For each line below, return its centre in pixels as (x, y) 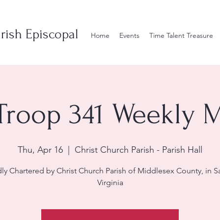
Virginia (110, 182)
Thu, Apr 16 (40, 150)
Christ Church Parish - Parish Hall (138, 150)
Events (129, 35)
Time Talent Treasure (181, 35)
